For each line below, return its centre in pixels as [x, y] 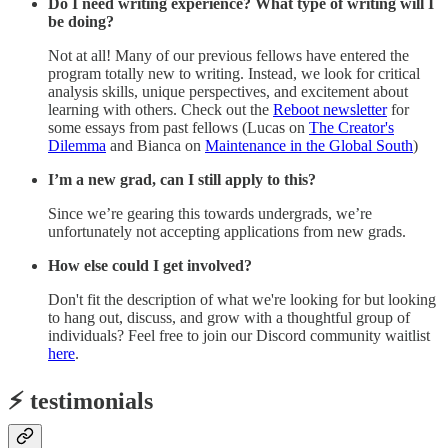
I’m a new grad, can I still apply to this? [182, 179]
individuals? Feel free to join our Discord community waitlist [239, 335]
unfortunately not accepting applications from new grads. [227, 231]
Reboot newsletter [330, 109]
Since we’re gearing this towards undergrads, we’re [210, 213]
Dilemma [77, 145]
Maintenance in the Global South [309, 145]
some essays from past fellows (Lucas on [178, 127]
